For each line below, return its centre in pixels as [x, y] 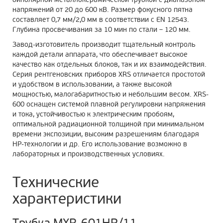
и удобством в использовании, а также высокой [92, 84]
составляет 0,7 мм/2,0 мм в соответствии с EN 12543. [101, 20]
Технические [56, 182]
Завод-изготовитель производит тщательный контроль [104, 45]
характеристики [67, 199]
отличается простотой [168, 74]
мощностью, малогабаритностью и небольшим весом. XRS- [111, 94]
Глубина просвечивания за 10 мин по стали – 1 [91, 30]
